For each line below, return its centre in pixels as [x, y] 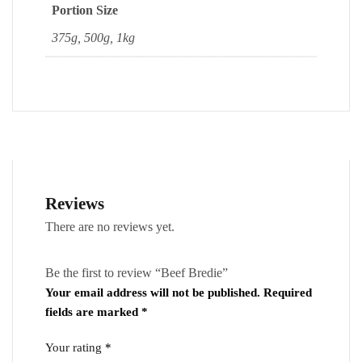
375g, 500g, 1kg [93, 38]
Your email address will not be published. [153, 293]
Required [288, 293]
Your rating [75, 348]
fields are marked [93, 312]
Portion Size [85, 11]
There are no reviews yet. [110, 227]
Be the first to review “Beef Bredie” [137, 273]
